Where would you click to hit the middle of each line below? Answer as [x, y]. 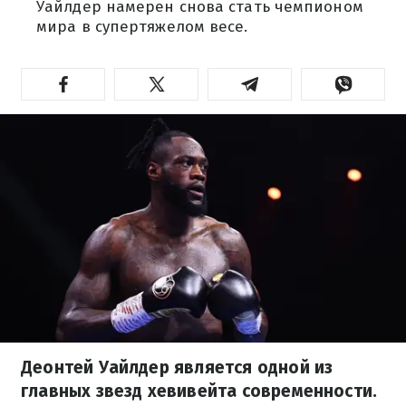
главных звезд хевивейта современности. [199, 391]
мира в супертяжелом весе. [142, 27]
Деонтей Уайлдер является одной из [177, 367]
